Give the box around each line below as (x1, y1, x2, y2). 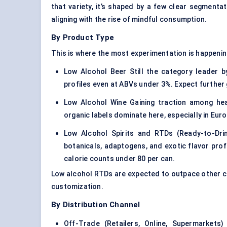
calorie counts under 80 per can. (64, 155, 175, 163)
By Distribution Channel (51, 200, 140, 210)
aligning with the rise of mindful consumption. (51, 15, 207, 24)
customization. (51, 182, 103, 191)
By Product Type (51, 33, 114, 43)
